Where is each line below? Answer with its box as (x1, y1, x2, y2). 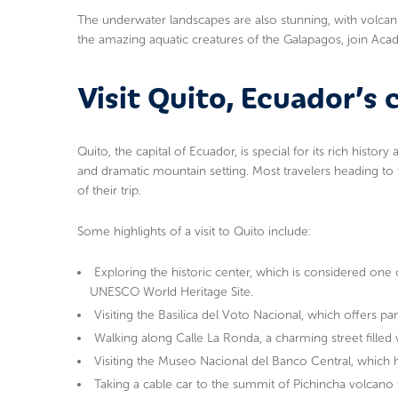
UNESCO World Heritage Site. (90, 284, 253, 300)
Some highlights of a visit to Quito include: (77, 224, 311, 240)
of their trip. (77, 183, 141, 199)
